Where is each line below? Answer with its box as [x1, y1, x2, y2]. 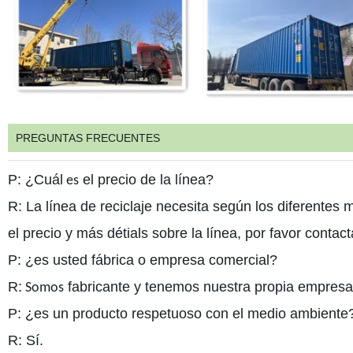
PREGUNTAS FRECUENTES [15, 131, 160, 144]
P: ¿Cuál [7, 171, 63, 188]
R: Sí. [7, 332, 43, 348]
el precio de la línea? [78, 171, 214, 188]
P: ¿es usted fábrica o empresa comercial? [7, 251, 277, 268]
